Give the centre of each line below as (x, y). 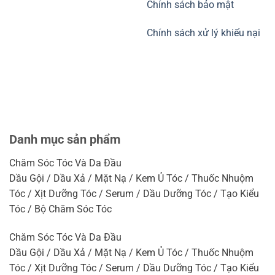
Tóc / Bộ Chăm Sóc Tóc (60, 209)
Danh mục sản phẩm (65, 139)
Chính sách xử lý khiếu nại (203, 33)
